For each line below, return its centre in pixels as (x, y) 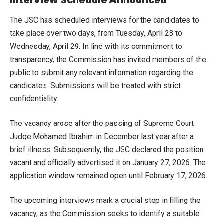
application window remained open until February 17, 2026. (108, 175)
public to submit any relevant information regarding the (101, 72)
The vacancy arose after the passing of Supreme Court (102, 123)
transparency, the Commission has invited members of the (108, 59)
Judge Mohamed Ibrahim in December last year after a (102, 136)
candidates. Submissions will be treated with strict (95, 85)
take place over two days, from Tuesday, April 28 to (96, 33)
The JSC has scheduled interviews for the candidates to (104, 20)
